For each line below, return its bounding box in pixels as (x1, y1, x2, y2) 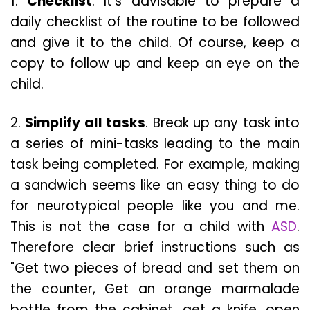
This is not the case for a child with (10, 217, 271, 237)
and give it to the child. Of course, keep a (10, 33, 300, 53)
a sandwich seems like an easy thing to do (10, 176, 300, 195)
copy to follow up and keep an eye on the (10, 54, 300, 73)
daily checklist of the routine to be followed (10, 12, 300, 32)
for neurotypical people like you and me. (10, 197, 300, 216)
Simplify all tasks (25, 113, 146, 133)
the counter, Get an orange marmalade (10, 280, 300, 299)
